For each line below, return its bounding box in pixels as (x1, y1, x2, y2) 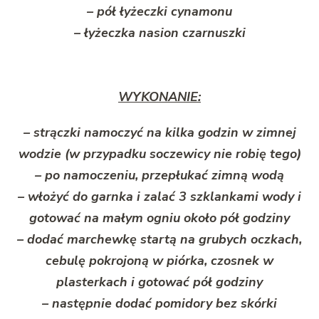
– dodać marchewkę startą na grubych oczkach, (17, 230, 302, 248)
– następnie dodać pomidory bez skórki (42, 294, 277, 312)
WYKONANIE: (118, 88, 201, 105)
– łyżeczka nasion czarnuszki (73, 23, 246, 41)
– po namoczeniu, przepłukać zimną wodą (35, 166, 284, 184)
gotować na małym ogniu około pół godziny (29, 209, 290, 226)
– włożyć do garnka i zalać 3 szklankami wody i (18, 187, 301, 205)
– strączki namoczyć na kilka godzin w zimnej (23, 123, 296, 141)
